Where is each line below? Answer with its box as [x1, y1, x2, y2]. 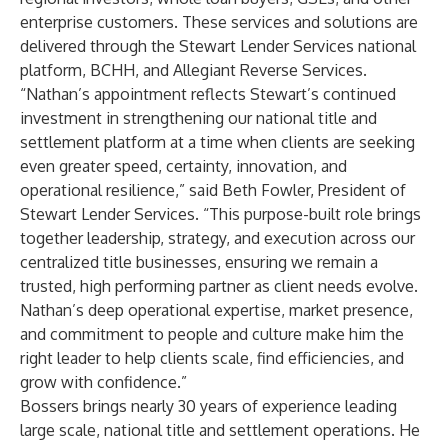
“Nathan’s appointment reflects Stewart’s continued [20, 84, 396, 104]
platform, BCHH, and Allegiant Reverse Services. [20, 60, 367, 80]
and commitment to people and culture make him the [20, 324, 404, 344]
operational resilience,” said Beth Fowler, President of [20, 180, 406, 200]
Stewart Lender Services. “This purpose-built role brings [20, 204, 421, 224]
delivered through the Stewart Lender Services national [20, 36, 416, 56]
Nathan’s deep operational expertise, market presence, [20, 300, 413, 320]
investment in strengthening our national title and [20, 108, 377, 128]
